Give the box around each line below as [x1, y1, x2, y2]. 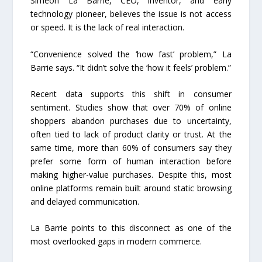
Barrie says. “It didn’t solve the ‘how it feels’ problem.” [30, 61, 232, 73]
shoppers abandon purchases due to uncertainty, [30, 115, 232, 127]
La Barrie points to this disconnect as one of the [30, 222, 232, 234]
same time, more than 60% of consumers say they [30, 142, 232, 154]
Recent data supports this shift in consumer [30, 88, 232, 100]
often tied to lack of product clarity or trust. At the [30, 129, 232, 140]
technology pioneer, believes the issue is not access [30, 8, 232, 20]
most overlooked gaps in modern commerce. [30, 236, 202, 247]
